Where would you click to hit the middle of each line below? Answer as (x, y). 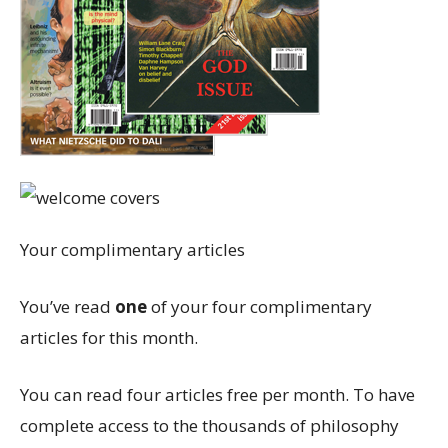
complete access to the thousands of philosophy (209, 425)
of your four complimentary (259, 306)
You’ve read (67, 306)
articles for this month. (109, 337)
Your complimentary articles (132, 249)
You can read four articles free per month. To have (217, 394)
